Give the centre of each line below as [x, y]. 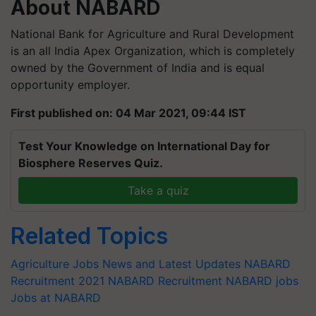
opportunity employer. [70, 84]
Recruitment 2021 [57, 280]
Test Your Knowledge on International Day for [144, 146]
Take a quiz [158, 190]
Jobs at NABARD [56, 297]
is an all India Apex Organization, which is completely [153, 50]
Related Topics [89, 236]
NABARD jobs [262, 280]
